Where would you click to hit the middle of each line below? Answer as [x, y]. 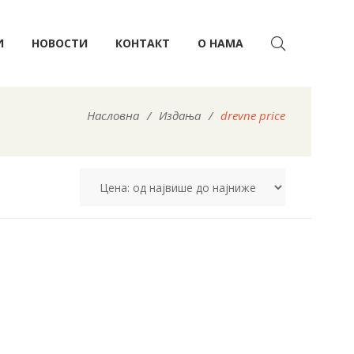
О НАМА [220, 43]
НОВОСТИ [60, 43]
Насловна [113, 115]
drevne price [253, 115]
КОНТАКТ [143, 43]
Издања [180, 115]
